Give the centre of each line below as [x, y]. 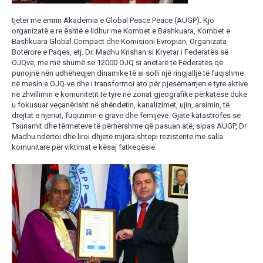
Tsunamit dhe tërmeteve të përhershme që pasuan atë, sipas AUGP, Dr [129, 126]
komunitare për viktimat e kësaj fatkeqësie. [84, 147]
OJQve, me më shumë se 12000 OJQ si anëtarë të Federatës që [117, 62]
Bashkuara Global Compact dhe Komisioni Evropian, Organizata [119, 41]
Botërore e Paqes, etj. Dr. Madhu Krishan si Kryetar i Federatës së [120, 52]
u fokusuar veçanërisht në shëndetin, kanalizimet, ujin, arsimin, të [120, 104]
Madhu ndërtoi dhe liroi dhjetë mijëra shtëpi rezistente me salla [117, 136]
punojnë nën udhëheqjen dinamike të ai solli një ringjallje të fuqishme [127, 73]
